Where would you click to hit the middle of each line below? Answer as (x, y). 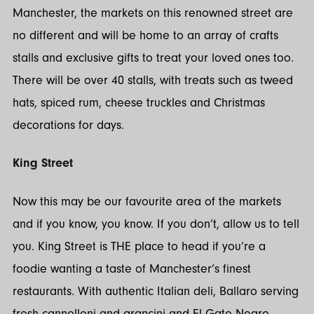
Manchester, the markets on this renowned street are (153, 13)
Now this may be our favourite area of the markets (147, 201)
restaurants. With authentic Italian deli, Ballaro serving (156, 291)
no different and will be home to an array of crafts (145, 35)
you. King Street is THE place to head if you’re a (139, 246)
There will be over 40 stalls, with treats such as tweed (153, 80)
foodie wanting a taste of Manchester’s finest (132, 268)
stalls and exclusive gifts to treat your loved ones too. (153, 57)
